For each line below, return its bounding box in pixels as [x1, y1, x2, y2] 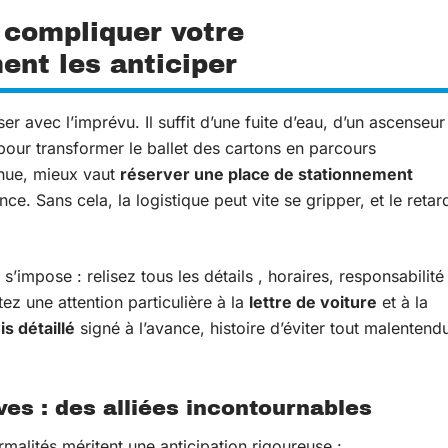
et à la [377, 291, 428, 312]
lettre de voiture [249, 291, 377, 312]
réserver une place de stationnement [120, 163, 413, 184]
